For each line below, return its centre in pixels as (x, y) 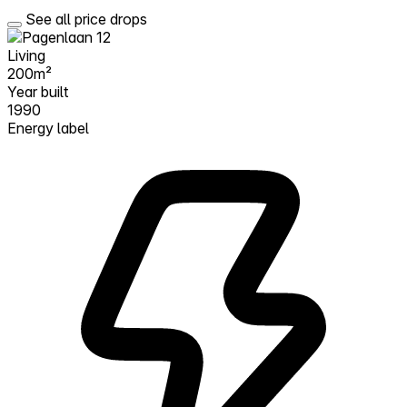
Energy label (48, 128)
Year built (38, 91)
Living (26, 55)
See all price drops (86, 19)
